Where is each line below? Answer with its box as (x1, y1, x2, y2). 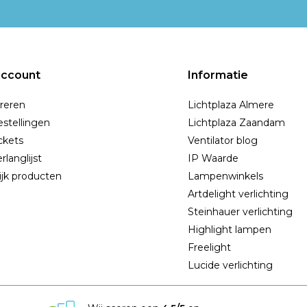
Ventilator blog (188, 134, 258, 147)
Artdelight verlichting (188, 188, 288, 201)
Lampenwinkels (188, 170, 263, 183)
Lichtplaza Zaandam (188, 116, 285, 130)
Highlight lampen (188, 223, 271, 236)
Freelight (188, 241, 231, 254)
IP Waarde (188, 152, 238, 165)
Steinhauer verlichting (188, 206, 293, 219)
